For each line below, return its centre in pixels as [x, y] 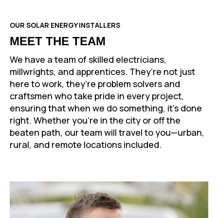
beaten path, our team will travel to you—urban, [107, 133]
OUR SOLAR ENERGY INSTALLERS [65, 25]
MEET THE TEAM [58, 41]
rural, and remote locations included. [86, 145]
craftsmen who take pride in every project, [97, 96]
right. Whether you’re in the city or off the [95, 120]
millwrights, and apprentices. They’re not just [102, 72]
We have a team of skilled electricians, [88, 60]
